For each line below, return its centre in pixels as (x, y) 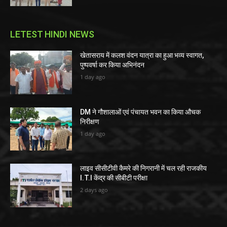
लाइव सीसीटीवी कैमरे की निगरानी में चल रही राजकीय (144, 168)
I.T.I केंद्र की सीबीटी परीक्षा (114, 178)
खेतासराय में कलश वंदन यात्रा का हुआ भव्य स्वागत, (142, 55)
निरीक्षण (90, 121)
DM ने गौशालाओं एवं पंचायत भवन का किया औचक (141, 112)
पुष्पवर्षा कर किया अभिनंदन (112, 65)
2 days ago (94, 190)
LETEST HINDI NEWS (52, 34)
